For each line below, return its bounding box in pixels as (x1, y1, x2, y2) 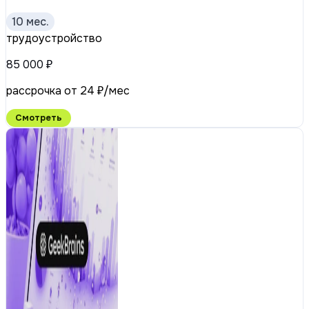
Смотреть (15, 112, 62, 124)
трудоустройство (6, 31, 102, 46)
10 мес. (12, 14, 49, 30)
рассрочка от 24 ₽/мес (6, 83, 130, 99)
